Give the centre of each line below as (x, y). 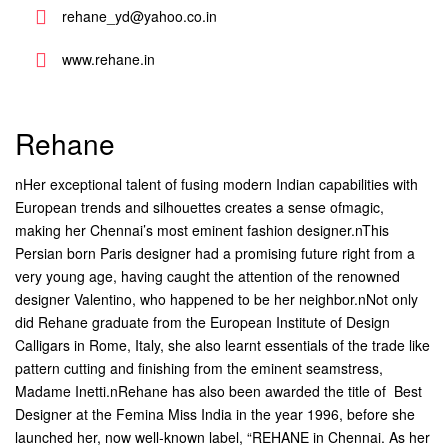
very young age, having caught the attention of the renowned (207, 276)
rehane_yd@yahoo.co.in (139, 15)
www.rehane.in (108, 58)
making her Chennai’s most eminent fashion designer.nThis (202, 230)
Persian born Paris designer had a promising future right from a (215, 253)
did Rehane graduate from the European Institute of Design (202, 322)
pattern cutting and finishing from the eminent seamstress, (199, 368)
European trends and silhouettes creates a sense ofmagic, (199, 207)
